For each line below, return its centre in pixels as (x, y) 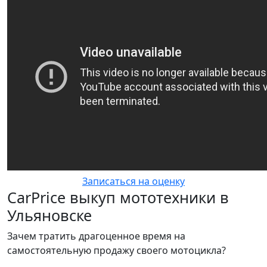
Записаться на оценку (133, 181)
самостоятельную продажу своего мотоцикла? (117, 250)
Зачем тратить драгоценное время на (96, 236)
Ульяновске (49, 215)
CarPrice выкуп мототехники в (118, 197)
